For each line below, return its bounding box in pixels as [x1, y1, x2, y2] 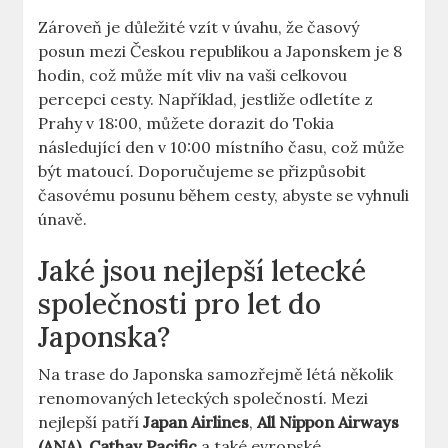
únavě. [38, 209, 88, 230]
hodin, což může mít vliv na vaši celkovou [38, 65, 348, 86]
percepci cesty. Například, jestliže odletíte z [38, 89, 374, 110]
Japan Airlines [143, 412, 250, 433]
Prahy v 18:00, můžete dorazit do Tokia [38, 113, 335, 134]
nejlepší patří [38, 412, 144, 433]
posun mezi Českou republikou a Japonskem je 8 [38, 41, 403, 62]
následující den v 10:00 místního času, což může [38, 137, 405, 158]
